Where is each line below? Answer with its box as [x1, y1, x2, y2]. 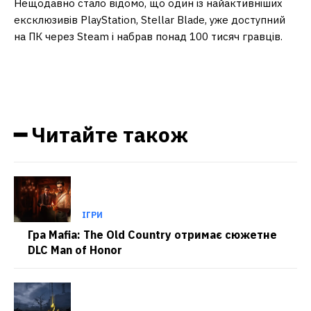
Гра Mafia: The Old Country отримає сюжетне [28, 227, 277, 242]
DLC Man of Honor [28, 242, 122, 257]
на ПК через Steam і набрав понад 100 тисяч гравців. [14, 30, 283, 44]
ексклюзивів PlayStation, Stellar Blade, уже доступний [14, 13, 285, 27]
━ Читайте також [14, 121, 188, 149]
